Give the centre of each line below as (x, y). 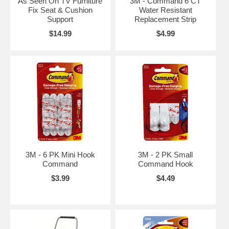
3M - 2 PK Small (166, 155)
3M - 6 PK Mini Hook (60, 155)
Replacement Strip (166, 19)
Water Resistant (165, 10)
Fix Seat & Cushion (60, 10)
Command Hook (165, 164)
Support (60, 19)
